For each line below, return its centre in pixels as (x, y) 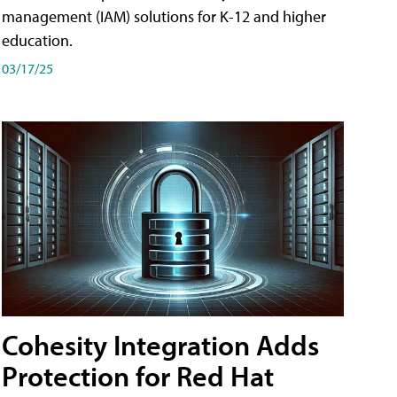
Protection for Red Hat (138, 376)
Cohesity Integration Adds (160, 345)
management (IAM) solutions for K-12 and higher (164, 17)
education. (37, 41)
